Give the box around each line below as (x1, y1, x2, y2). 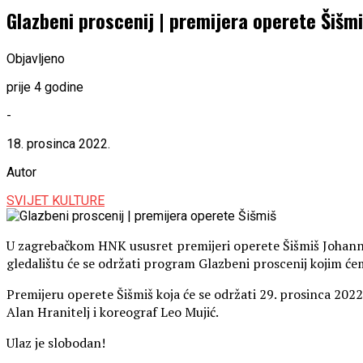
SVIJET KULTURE (6, 192, 105, 208)
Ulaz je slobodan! (6, 333, 105, 352)
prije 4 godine (6, 79, 83, 95)
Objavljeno (6, 50, 65, 66)
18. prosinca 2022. (6, 135, 110, 152)
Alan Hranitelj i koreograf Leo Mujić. (6, 302, 219, 321)
